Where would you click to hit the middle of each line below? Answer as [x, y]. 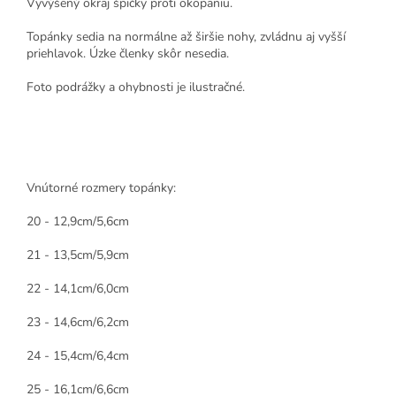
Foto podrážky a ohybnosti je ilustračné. [136, 88]
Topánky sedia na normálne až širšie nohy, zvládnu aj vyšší [186, 37]
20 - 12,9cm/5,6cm [78, 222]
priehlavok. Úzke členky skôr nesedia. [128, 54]
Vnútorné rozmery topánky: [101, 188]
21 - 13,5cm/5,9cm [78, 255]
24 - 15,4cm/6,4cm [78, 356]
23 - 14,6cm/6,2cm [78, 323]
